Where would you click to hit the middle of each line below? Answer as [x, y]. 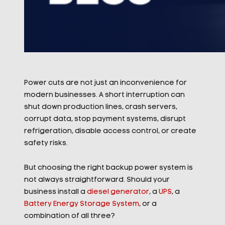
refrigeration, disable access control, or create [110, 131]
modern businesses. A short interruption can [104, 95]
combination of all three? [69, 216]
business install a [55, 192]
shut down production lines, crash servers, [100, 107]
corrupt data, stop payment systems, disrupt [105, 119]
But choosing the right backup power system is [108, 168]
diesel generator [118, 192]
